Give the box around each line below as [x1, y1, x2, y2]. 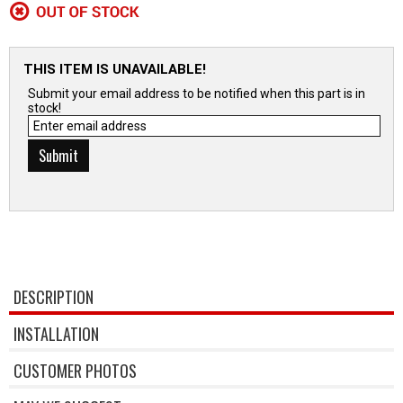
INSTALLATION [13, 322, 99, 346]
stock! [28, 101, 61, 116]
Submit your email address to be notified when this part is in [28, 86, 365, 102]
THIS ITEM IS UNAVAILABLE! [23, 61, 206, 78]
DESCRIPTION [13, 285, 94, 309]
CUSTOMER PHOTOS [13, 359, 137, 383]
